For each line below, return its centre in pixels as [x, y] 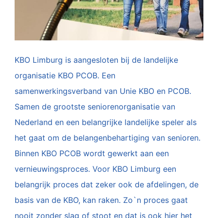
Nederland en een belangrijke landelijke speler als [106, 122]
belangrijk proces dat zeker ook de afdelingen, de [107, 185]
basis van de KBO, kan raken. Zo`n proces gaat [101, 200]
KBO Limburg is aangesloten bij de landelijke [96, 60]
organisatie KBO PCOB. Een [65, 76]
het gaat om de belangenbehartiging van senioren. [108, 138]
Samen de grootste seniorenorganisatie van [95, 107]
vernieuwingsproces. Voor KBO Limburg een [95, 169]
